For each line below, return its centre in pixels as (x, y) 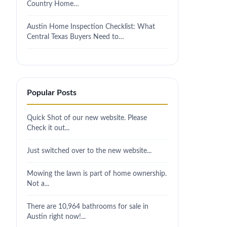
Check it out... (48, 128)
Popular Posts (52, 93)
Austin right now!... (56, 217)
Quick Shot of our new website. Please (87, 118)
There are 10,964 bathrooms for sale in (88, 206)
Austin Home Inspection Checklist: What (91, 27)
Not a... (38, 184)
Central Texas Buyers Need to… (75, 37)
